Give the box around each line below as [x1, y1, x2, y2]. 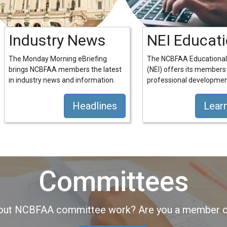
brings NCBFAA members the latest [9, 65, 122, 73]
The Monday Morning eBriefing [9, 55, 107, 63]
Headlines [72, 100, 117, 112]
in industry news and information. [9, 76, 115, 84]
